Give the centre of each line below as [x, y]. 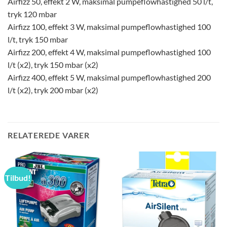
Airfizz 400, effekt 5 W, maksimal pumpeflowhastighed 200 [109, 78]
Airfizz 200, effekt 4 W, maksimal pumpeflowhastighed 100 [109, 52]
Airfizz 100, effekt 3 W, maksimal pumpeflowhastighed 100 [109, 27]
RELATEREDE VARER [49, 135]
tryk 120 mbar [32, 14]
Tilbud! [18, 177]
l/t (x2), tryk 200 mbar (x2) [53, 90]
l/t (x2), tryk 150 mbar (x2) [53, 65]
